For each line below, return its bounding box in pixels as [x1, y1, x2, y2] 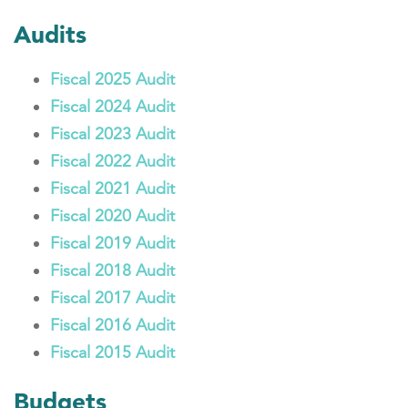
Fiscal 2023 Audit [50, 124, 175, 144]
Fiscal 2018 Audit [50, 260, 175, 280]
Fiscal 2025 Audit [50, 69, 175, 89]
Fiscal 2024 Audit [50, 97, 175, 117]
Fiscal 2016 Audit [50, 315, 175, 335]
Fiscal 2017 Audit [50, 288, 175, 308]
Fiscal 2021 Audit [50, 178, 175, 199]
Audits [14, 20, 87, 49]
